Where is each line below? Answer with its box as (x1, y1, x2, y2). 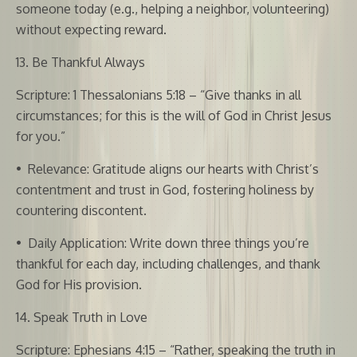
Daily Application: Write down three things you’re (28, 234, 309, 251)
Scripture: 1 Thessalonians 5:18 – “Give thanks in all (16, 86, 301, 103)
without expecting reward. (16, 21, 167, 37)
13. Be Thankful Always (16, 53, 145, 70)
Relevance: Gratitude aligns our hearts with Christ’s (28, 160, 319, 177)
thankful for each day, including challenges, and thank (16, 255, 320, 272)
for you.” (16, 127, 65, 144)
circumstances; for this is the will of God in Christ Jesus (16, 107, 331, 124)
